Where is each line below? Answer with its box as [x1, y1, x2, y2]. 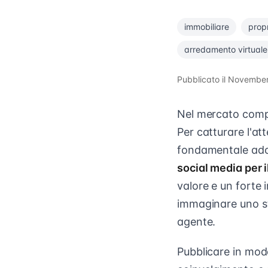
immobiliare [184, 22, 229, 32]
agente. [177, 215, 216, 228]
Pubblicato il [177, 74, 226, 84]
